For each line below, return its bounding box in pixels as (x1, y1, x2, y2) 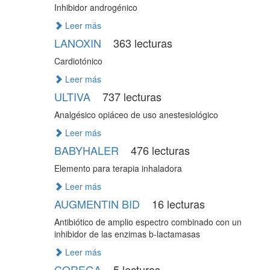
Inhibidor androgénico (54, 1, 137, 13)
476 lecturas (127, 142, 190, 158)
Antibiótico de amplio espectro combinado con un (54, 216, 242, 228)
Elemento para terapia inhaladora (54, 162, 182, 174)
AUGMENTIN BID (54, 196, 143, 212)
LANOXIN (54, 35, 104, 51)
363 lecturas (110, 35, 172, 51)
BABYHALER (54, 142, 122, 158)
